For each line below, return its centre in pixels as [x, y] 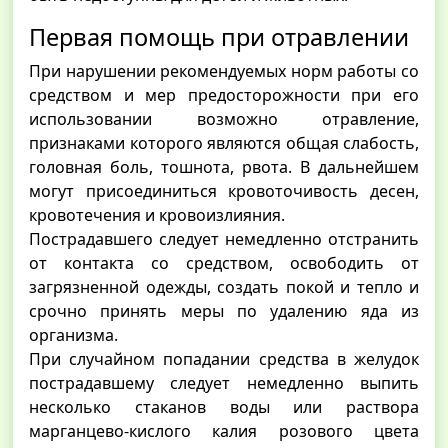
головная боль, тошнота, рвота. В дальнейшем [224, 166]
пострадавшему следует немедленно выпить [224, 382]
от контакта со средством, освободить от [224, 262]
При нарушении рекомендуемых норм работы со [224, 70]
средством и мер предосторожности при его [224, 94]
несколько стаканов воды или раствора [224, 406]
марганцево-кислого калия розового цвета [224, 430]
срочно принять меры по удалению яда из [224, 310]
